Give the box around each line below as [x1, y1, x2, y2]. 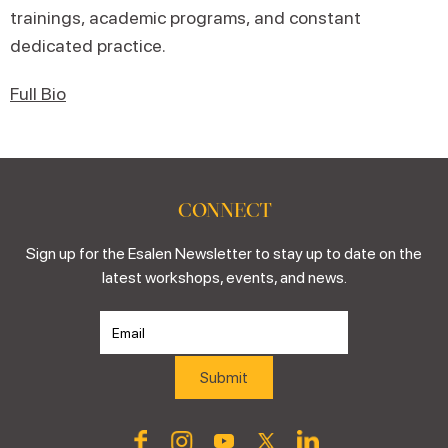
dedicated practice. [10, 35, 166, 57]
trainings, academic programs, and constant [10, 7, 361, 29]
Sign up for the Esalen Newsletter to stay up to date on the [26, 244, 422, 264]
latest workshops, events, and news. [101, 268, 347, 288]
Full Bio [10, 83, 66, 105]
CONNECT [177, 197, 271, 223]
